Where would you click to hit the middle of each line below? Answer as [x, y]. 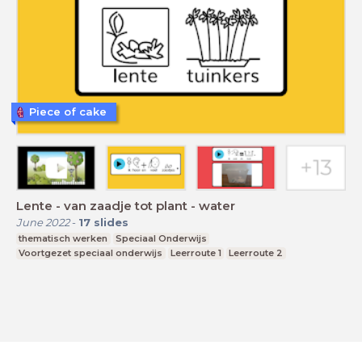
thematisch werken [63, 238]
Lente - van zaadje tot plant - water [126, 205]
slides [111, 222]
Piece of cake [68, 112]
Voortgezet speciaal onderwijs [91, 253]
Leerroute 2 [256, 253]
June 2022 [43, 222]
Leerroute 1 [196, 253]
